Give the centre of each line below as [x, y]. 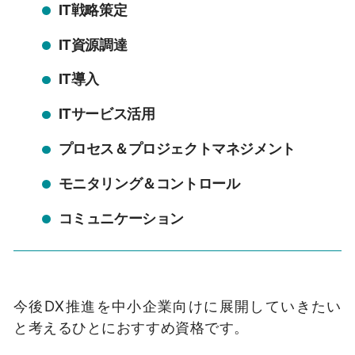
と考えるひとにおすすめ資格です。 [131, 327]
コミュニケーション [121, 219]
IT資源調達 [93, 44]
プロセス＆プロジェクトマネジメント [177, 149]
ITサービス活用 [107, 114]
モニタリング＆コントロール [149, 184]
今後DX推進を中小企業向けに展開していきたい [177, 305]
